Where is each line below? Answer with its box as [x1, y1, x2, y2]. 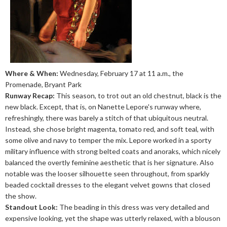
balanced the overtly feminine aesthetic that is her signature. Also [5, 158, 214, 167]
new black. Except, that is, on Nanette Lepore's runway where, [5, 102, 201, 111]
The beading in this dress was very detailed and [58, 203, 209, 211]
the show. [5, 192, 36, 200]
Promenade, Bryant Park [5, 80, 82, 89]
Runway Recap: [5, 91, 55, 100]
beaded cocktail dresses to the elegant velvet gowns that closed [5, 180, 210, 189]
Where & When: [5, 69, 58, 78]
